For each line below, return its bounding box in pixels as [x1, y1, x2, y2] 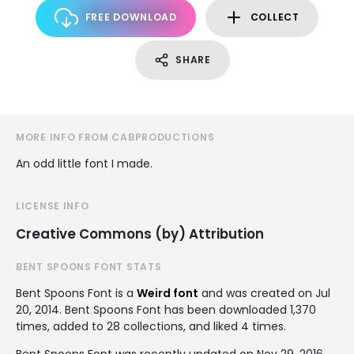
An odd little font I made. [16, 156, 153, 171]
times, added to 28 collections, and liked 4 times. [16, 318, 286, 334]
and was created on [198, 285, 315, 301]
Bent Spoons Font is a [16, 285, 137, 301]
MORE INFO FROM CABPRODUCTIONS [16, 130, 215, 144]
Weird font [137, 285, 198, 301]
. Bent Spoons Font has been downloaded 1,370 [59, 302, 316, 318]
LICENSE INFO [16, 199, 89, 213]
